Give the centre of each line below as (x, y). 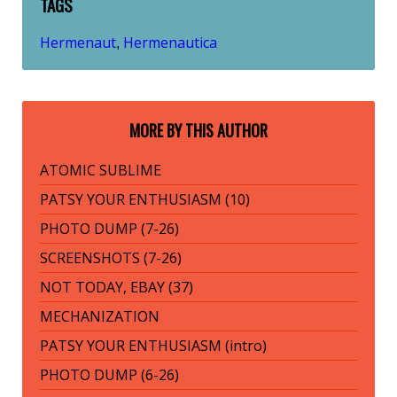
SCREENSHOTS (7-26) (111, 258)
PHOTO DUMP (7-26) (109, 229)
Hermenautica (170, 43)
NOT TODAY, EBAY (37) (117, 288)
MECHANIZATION (100, 317)
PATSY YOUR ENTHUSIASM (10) (145, 200)
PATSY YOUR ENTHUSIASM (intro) (153, 346)
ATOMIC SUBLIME (101, 171)
